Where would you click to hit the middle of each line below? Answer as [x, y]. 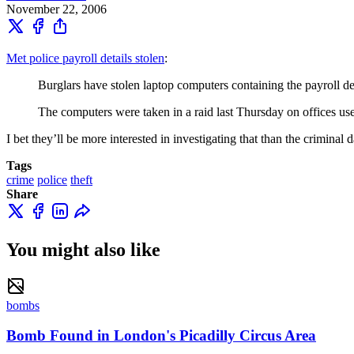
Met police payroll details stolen [85, 58]
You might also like [83, 249]
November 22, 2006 [56, 9]
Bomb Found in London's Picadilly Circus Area [161, 336]
